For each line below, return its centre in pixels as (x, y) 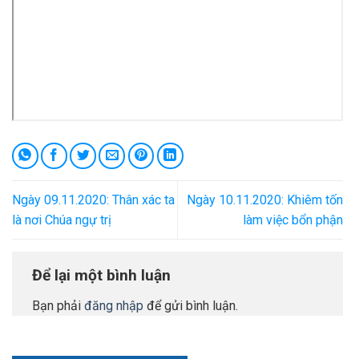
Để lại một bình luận (101, 275)
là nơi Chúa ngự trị (62, 220)
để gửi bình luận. (191, 305)
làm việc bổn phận (293, 220)
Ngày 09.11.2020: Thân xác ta (93, 200)
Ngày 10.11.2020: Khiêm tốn (265, 200)
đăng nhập (114, 305)
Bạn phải (58, 305)
